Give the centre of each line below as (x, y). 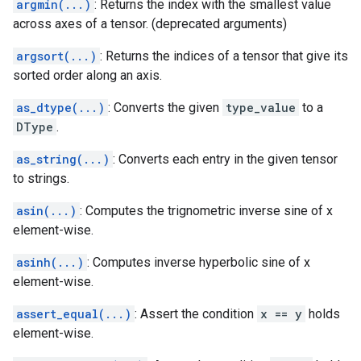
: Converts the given (165, 108)
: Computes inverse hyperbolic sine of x (199, 262)
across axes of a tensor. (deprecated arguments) (150, 24)
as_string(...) (63, 159)
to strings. (41, 178)
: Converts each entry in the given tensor (225, 159)
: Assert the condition (196, 314)
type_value (261, 108)
